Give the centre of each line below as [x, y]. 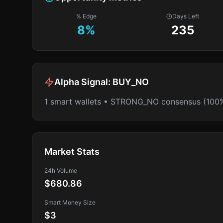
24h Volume [61, 170]
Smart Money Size [70, 202]
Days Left [186, 16]
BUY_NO [131, 82]
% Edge [87, 16]
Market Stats [72, 152]
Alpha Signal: [83, 82]
